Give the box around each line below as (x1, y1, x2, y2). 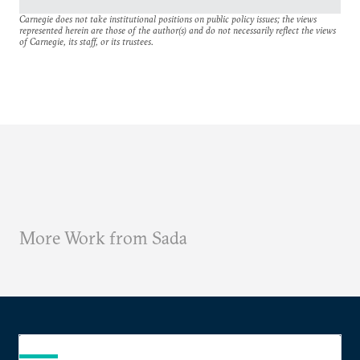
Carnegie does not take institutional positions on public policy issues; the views (19, 13, 317, 26)
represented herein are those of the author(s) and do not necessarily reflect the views (19, 24, 336, 37)
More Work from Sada (19, 227, 187, 250)
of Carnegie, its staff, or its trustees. (19, 35, 153, 48)
